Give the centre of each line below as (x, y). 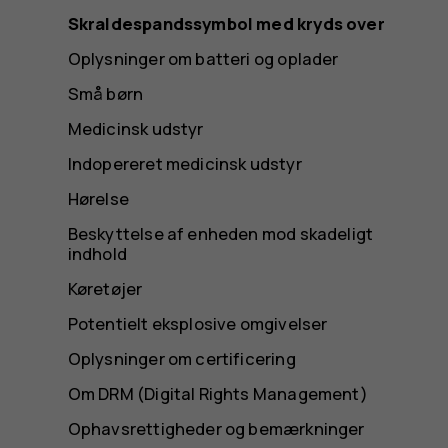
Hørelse (98, 198)
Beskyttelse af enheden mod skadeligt (220, 233)
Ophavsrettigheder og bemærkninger (216, 429)
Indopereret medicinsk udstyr (184, 163)
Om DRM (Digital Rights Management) (217, 394)
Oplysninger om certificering (181, 359)
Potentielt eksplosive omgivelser (197, 324)
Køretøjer (105, 289)
